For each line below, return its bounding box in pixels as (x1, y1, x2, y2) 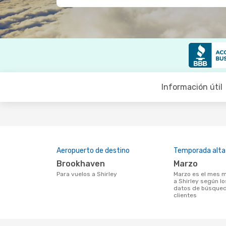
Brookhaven (62, 159, 105, 168)
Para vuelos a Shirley (60, 171, 117, 178)
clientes (174, 192, 197, 199)
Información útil (161, 82, 222, 92)
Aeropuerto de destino (56, 146, 130, 155)
